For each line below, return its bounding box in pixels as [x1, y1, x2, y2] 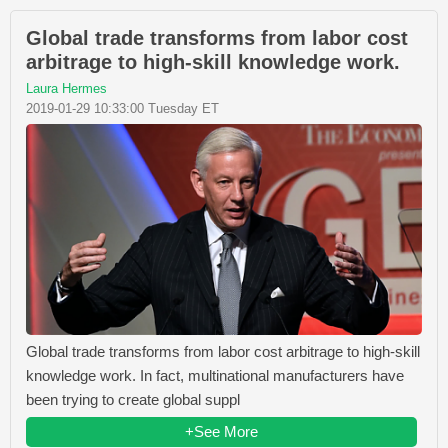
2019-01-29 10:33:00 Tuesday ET [26, 101, 219, 117]
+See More [185, 422, 258, 440]
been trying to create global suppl [26, 390, 240, 408]
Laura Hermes [26, 81, 107, 97]
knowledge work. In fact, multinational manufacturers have [26, 366, 404, 384]
